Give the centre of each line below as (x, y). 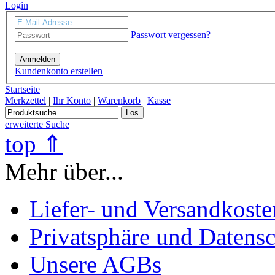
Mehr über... (64, 171)
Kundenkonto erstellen (59, 71)
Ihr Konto (72, 100)
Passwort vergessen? (171, 34)
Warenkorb (119, 100)
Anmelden (37, 59)
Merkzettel (25, 100)
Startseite (22, 89)
